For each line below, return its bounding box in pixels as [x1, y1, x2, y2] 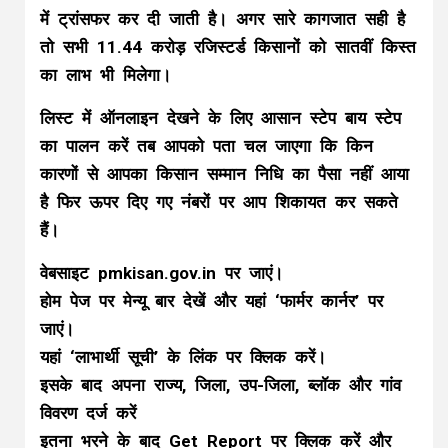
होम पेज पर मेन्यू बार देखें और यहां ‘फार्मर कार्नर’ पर [40, 291, 383, 311]
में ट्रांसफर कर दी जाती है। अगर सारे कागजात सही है [40, 9, 405, 29]
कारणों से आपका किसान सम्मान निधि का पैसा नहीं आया [40, 164, 409, 184]
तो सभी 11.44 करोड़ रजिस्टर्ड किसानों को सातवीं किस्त [40, 37, 416, 57]
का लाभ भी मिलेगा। [40, 65, 171, 85]
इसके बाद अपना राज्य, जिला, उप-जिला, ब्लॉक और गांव [40, 375, 401, 395]
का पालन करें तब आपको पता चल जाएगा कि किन [40, 136, 373, 156]
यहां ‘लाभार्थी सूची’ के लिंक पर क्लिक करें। [40, 347, 326, 367]
